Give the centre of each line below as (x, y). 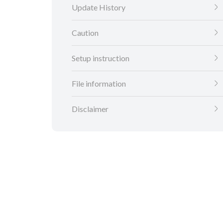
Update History (99, 7)
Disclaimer (90, 109)
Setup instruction (101, 58)
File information (99, 84)
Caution (85, 33)
